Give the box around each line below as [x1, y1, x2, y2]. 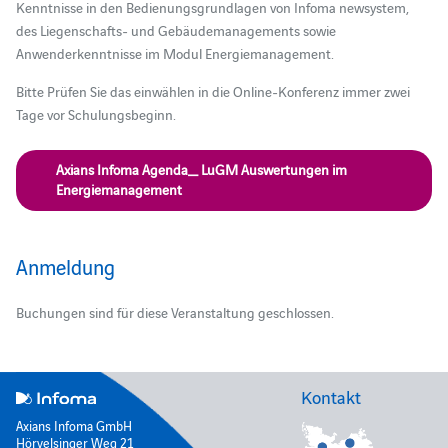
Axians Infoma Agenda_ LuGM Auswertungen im [55, 158, 347, 179]
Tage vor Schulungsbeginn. [15, 103, 176, 124]
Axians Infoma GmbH [15, 415, 132, 434]
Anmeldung [15, 251, 115, 280]
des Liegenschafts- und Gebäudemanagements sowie [15, 20, 336, 41]
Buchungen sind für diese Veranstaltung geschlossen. [15, 301, 334, 322]
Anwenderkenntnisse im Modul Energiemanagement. [15, 43, 334, 64]
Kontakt [300, 383, 361, 409]
